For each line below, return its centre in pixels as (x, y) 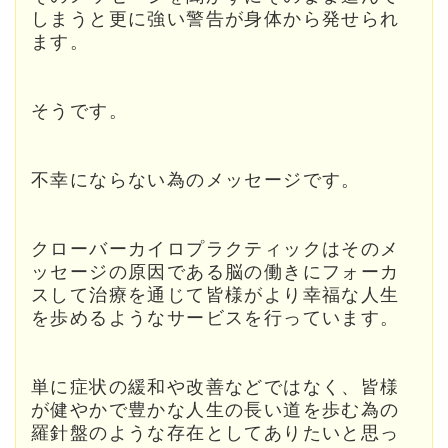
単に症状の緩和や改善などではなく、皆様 (215, 387)
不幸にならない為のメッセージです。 (196, 180)
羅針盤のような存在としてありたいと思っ (215, 433)
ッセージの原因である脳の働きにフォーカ (215, 272)
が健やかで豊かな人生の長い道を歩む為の (215, 410)
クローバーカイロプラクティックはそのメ (215, 249)
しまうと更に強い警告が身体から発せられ (215, 19)
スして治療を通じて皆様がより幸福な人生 (215, 295)
